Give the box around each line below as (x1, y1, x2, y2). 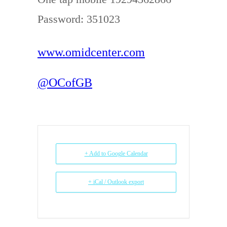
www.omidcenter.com (37, 45, 145, 59)
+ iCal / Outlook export (88, 178, 144, 185)
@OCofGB (37, 75, 92, 89)
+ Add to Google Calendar (84, 149, 148, 157)
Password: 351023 (37, 13, 120, 25)
